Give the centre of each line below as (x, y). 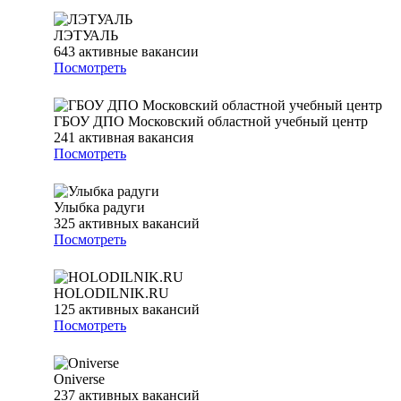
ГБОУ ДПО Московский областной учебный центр (211, 122)
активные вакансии (139, 52)
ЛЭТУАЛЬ (86, 36)
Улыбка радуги (99, 208)
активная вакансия (136, 138)
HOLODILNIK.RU (111, 294)
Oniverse (79, 380)
